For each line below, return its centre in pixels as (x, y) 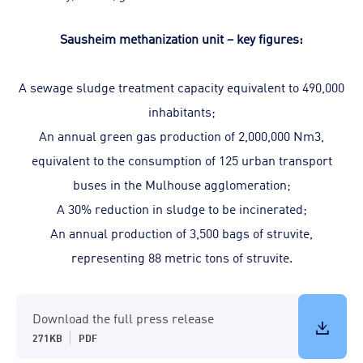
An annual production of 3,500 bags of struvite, (181, 233)
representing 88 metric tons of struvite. (181, 257)
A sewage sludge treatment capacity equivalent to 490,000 (181, 87)
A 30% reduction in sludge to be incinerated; (181, 208)
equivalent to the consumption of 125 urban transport (181, 160)
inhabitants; (181, 111)
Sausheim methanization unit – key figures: (181, 38)
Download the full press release (123, 318)
